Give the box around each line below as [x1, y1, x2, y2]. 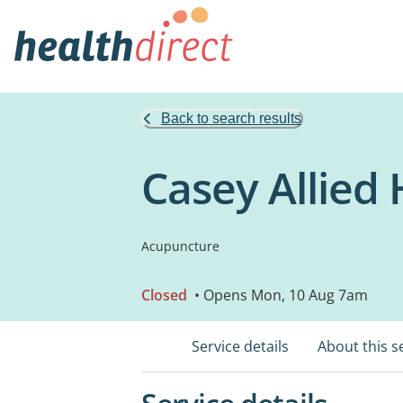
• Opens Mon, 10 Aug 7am [191, 285, 368, 305]
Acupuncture [141, 237, 219, 255]
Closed [141, 285, 187, 305]
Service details [192, 336, 289, 356]
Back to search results [161, 111, 301, 126]
